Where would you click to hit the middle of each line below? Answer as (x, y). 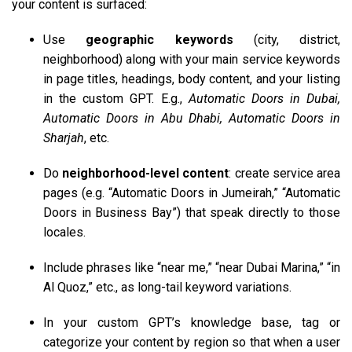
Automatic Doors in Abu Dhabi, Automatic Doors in (192, 118)
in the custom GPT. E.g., (116, 98)
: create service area (285, 173)
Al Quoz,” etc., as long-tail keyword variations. (167, 287)
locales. (64, 232)
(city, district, (286, 39)
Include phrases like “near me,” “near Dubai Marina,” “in (192, 267)
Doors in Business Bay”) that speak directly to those (192, 212)
